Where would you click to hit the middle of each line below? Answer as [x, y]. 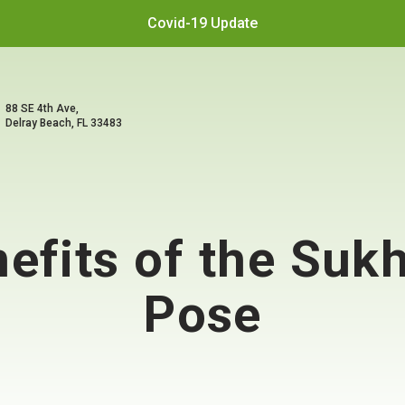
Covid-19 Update [202, 23]
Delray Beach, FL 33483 [64, 123]
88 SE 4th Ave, [42, 108]
